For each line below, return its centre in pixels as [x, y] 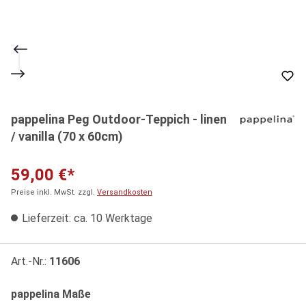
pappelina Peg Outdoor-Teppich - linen [119, 120]
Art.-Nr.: [30, 261]
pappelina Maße [51, 294]
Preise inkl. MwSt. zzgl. [54, 192]
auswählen [119, 293]
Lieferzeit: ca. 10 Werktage [86, 218]
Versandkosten [125, 192]
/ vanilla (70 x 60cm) [67, 137]
